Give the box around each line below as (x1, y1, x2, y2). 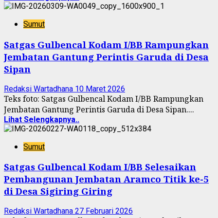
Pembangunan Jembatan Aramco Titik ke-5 (4, 173, 209, 185)
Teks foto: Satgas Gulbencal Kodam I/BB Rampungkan (4, 93, 203, 104)
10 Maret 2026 (75, 84, 125, 93)
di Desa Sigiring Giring (4, 185, 112, 198)
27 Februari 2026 (75, 206, 133, 216)
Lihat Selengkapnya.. (4, 114, 79, 124)
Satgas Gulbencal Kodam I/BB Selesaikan (4, 161, 196, 173)
